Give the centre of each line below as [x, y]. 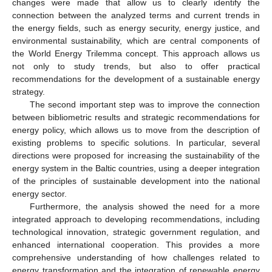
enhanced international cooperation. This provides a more [136, 244]
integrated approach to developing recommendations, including [136, 219]
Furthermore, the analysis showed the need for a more [144, 206]
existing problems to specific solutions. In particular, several [136, 142]
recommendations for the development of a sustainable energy [136, 79]
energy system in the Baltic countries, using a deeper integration [136, 168]
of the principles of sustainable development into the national [136, 181]
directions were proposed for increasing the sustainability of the [136, 155]
